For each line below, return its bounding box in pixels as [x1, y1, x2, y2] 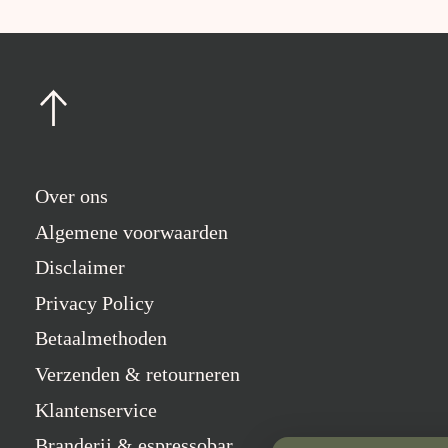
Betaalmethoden [35, 327, 167, 350]
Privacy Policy [35, 291, 154, 314]
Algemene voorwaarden [35, 220, 228, 243]
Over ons [35, 184, 108, 207]
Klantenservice [35, 398, 157, 421]
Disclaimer [35, 256, 125, 279]
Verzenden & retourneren [35, 362, 240, 385]
